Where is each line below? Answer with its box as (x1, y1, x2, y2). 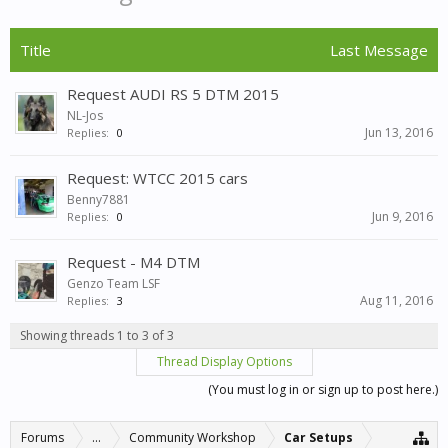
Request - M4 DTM (67, 252, 200, 272)
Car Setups (284, 429, 353, 446)
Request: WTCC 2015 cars (67, 168, 248, 188)
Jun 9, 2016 (372, 208, 433, 225)
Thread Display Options (156, 353, 292, 370)
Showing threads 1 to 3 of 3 (20, 327, 174, 344)
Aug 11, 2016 (360, 292, 433, 309)
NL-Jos (67, 107, 103, 124)
